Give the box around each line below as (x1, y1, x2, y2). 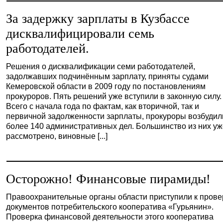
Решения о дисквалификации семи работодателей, (6, 62, 196, 71)
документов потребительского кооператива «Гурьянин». (6, 202, 214, 211)
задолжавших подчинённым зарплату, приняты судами (6, 72, 209, 81)
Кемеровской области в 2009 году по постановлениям (6, 82, 206, 91)
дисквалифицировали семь (6, 26, 155, 41)
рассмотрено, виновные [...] (6, 131, 108, 140)
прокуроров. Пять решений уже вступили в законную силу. (6, 92, 222, 101)
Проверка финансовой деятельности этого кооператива (6, 212, 214, 221)
